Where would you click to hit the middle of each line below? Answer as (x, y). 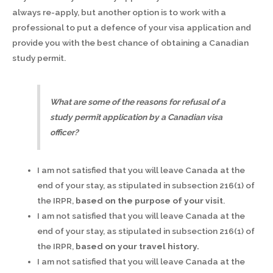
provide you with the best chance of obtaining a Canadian (130, 43)
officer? (66, 132)
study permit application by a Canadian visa (136, 117)
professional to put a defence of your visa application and (132, 27)
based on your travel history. (138, 246)
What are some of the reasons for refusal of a (138, 101)
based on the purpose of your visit (150, 200)
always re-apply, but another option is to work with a (119, 12)
